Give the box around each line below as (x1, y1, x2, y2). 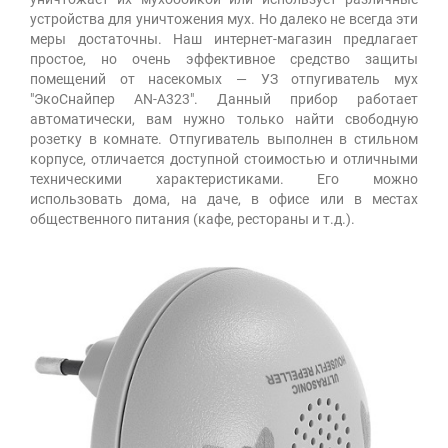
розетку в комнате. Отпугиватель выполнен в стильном (30, 130, 418, 147)
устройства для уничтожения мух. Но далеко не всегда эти (30, 10, 418, 27)
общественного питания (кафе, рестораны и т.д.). (30, 210, 355, 227)
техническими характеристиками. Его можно (30, 170, 418, 187)
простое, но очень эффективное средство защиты (30, 50, 418, 67)
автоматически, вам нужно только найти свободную (30, 110, 418, 127)
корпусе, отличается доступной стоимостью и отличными (30, 150, 418, 167)
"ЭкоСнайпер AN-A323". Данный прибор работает (30, 90, 418, 107)
